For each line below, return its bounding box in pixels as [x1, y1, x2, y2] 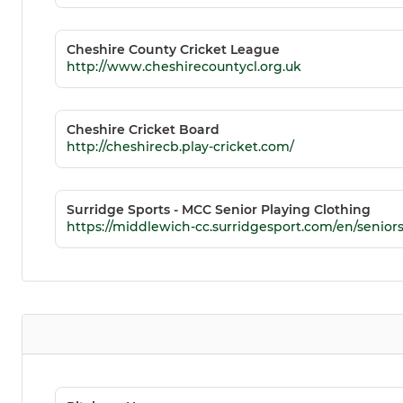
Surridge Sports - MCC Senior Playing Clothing [67, 201, 371, 219]
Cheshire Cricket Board [67, 121, 219, 139]
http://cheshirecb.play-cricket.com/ [67, 139, 294, 156]
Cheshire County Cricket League [67, 41, 280, 58]
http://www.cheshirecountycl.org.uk [67, 58, 301, 76]
